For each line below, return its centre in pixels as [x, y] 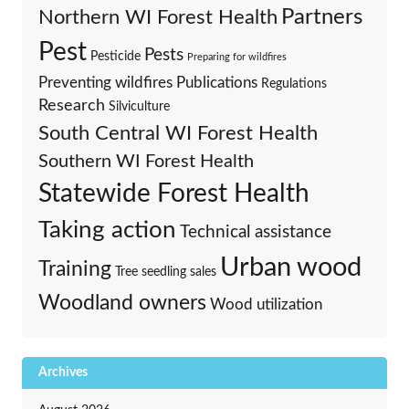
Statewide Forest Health [173, 194]
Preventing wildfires [105, 82]
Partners [321, 17]
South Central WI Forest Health [178, 133]
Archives [63, 372]
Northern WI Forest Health [157, 17]
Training [74, 269]
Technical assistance [255, 232]
